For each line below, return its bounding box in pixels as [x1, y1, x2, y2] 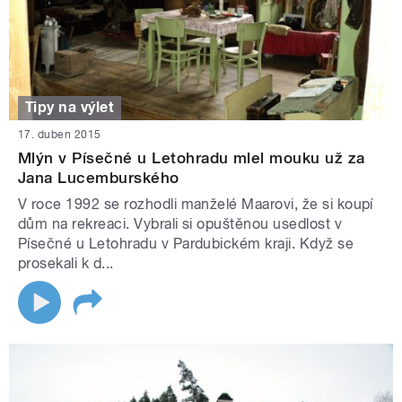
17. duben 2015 [18, 127, 101, 141]
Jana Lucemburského [18, 168, 179, 187]
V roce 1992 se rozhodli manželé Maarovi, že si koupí [18, 195, 373, 213]
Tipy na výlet [25, 99, 115, 117]
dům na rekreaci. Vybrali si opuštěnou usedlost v [18, 214, 343, 232]
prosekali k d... [18, 254, 114, 272]
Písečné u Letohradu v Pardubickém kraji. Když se [18, 234, 354, 252]
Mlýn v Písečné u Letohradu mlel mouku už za [18, 148, 365, 167]
